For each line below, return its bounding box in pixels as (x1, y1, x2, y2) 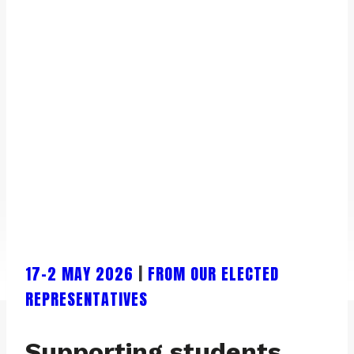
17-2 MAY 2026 (25, 261, 134, 286)
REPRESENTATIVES (25, 286, 148, 311)
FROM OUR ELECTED (148, 261, 279, 286)
